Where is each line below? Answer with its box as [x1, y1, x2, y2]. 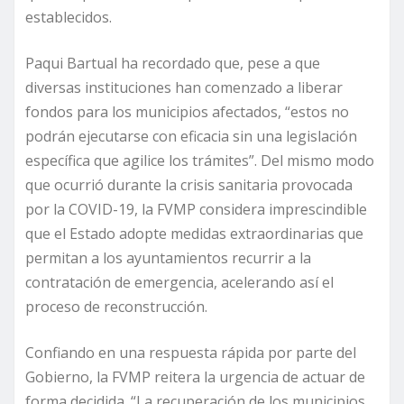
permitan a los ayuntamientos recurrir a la [25, 248, 311, 269]
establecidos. [25, 7, 112, 28]
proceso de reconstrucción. [25, 297, 207, 317]
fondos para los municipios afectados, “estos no [25, 102, 349, 123]
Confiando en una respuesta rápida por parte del [25, 343, 356, 363]
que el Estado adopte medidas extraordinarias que [25, 224, 363, 244]
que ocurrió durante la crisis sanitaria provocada [25, 175, 353, 196]
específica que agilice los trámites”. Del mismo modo [25, 151, 374, 171]
